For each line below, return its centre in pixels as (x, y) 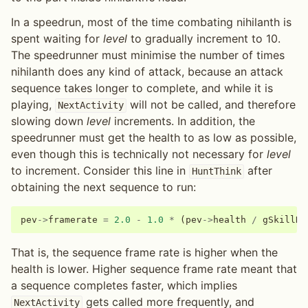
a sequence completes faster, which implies (124, 286)
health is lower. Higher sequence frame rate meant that (154, 269)
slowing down (49, 121)
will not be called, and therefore (211, 105)
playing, (33, 105)
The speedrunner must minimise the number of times (148, 55)
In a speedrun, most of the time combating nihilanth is (151, 22)
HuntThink (216, 172)
